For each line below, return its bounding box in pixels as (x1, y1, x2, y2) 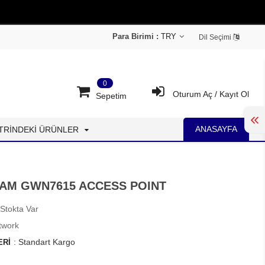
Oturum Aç (173, 89, 212, 99)
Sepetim (96, 91, 127, 101)
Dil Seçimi (199, 33, 233, 41)
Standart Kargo (18, 237, 75, 247)
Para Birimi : (112, 32, 159, 41)
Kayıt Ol (219, 89, 249, 99)
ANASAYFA (195, 124, 237, 134)
